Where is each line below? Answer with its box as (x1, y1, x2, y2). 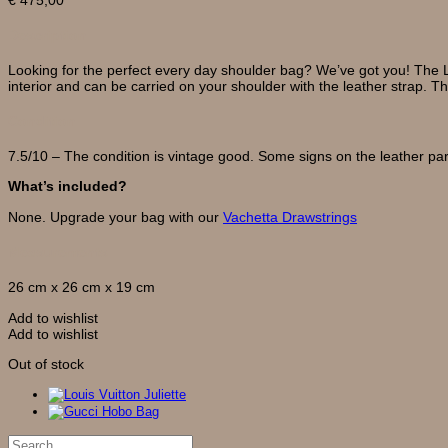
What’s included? (8, 178, 127, 195)
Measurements (8, 244, 108, 260)
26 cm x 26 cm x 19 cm (8, 279, 155, 296)
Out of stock (8, 355, 84, 372)
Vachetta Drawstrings (223, 208, 357, 225)
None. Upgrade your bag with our (8, 208, 223, 225)
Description (8, 26, 87, 43)
